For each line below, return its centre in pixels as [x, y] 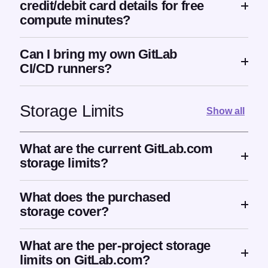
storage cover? [64, 212]
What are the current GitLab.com [116, 149]
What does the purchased [95, 197]
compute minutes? [75, 20]
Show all [225, 111]
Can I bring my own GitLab [98, 54]
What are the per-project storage [115, 246]
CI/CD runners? [66, 69]
